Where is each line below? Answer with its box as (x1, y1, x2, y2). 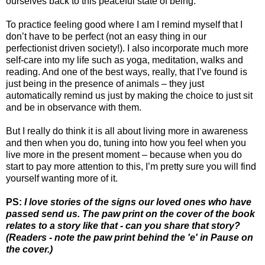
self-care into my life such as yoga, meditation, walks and (6, 55, 243, 66)
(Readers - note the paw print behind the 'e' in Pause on (6, 232, 253, 243)
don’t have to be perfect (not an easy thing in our (6, 31, 206, 42)
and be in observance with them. (6, 102, 141, 113)
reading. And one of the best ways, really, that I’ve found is (6, 67, 247, 77)
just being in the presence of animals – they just (6, 79, 204, 89)
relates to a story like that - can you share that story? (6, 221, 240, 231)
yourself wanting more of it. (6, 173, 118, 184)
